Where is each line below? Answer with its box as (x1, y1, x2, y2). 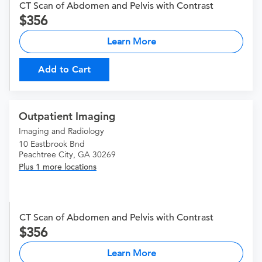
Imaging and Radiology (19, 126, 104, 137)
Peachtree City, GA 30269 (19, 149, 116, 160)
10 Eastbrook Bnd (19, 139, 85, 150)
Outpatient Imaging (19, 109, 115, 123)
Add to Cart (38, 64, 91, 75)
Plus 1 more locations (19, 161, 96, 173)
